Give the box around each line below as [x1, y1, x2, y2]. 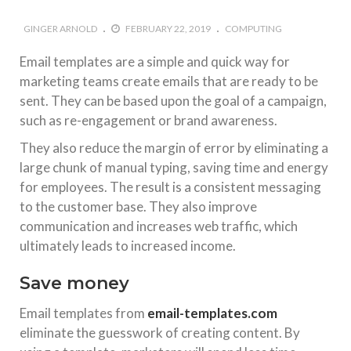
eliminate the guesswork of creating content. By [20, 324, 300, 341]
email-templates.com [147, 305, 277, 321]
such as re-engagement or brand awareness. [20, 112, 277, 128]
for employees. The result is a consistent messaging [20, 179, 321, 195]
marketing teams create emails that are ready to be [20, 73, 318, 89]
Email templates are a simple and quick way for [20, 53, 290, 70]
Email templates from [20, 305, 147, 321]
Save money [20, 273, 129, 294]
